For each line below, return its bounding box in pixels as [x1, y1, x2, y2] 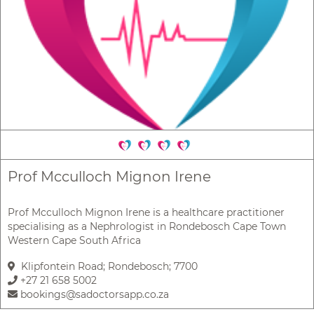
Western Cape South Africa [8, 234, 141, 247]
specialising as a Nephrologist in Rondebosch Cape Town [8, 220, 286, 233]
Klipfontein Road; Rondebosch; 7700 [15, 260, 198, 273]
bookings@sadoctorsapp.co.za [18, 288, 169, 301]
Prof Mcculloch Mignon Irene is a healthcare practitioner [8, 206, 285, 219]
